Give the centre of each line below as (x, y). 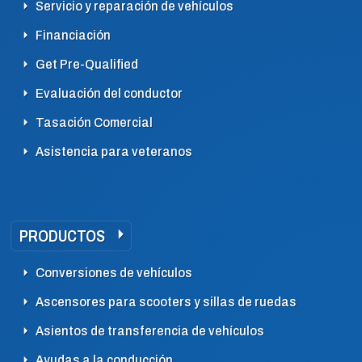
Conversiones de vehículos (114, 273)
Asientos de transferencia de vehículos (150, 331)
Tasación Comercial (94, 122)
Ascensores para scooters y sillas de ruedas (166, 302)
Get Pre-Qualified (87, 64)
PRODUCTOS (62, 236)
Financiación (73, 35)
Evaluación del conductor (109, 93)
